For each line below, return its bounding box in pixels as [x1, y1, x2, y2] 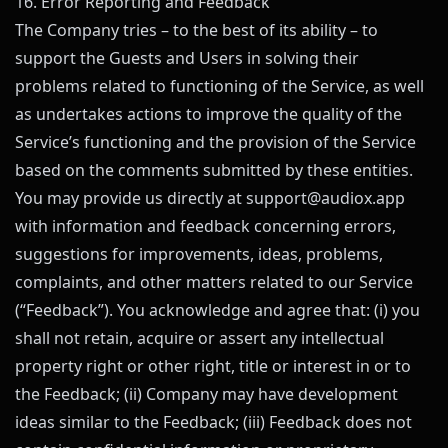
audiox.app [321, 187, 405, 209]
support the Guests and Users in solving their [15, 47, 359, 69]
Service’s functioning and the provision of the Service [15, 131, 416, 153]
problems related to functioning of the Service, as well [15, 75, 424, 97]
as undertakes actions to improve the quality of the [15, 103, 402, 125]
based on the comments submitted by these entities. [15, 159, 413, 181]
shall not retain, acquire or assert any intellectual [15, 327, 384, 349]
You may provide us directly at [15, 187, 242, 209]
